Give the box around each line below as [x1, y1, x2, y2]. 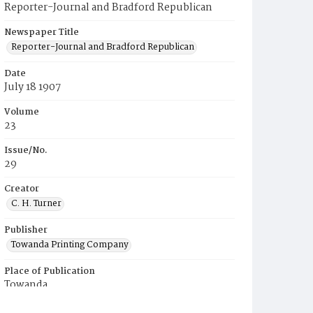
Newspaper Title [4, 25, 79, 40]
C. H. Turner [11, 196, 61, 211]
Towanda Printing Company [11, 238, 129, 252]
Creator [4, 182, 39, 196]
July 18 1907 [4, 79, 61, 96]
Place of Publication [4, 264, 95, 279]
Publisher [4, 223, 48, 238]
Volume [4, 105, 39, 119]
